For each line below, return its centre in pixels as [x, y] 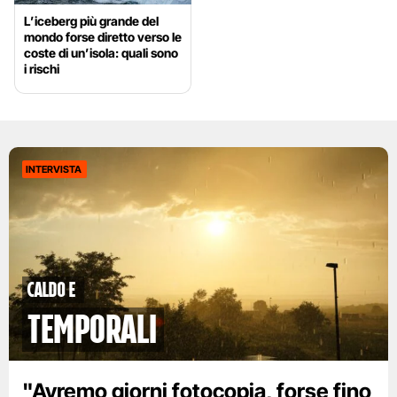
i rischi [42, 69]
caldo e [51, 290]
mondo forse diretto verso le [103, 37]
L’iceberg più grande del [91, 21]
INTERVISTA [54, 170]
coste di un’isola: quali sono [101, 53]
